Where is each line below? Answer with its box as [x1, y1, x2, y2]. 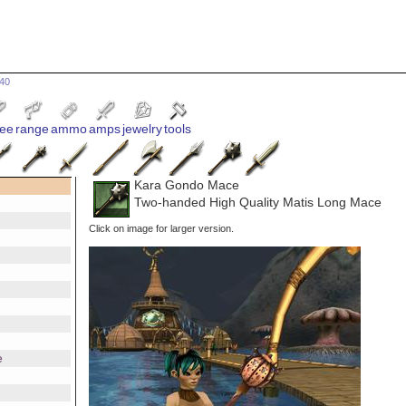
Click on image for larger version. [89, 223, 235, 235]
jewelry [122, 121, 163, 137]
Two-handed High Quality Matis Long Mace [134, 195, 382, 210]
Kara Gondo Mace [134, 178, 240, 193]
